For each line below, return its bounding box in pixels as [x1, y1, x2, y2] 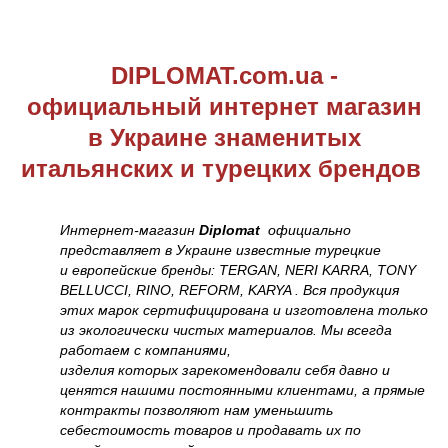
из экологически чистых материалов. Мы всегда [60, 321, 392, 338]
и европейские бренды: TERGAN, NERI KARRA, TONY [60, 261, 416, 278]
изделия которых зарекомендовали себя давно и [60, 361, 390, 378]
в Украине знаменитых [87, 123, 361, 151]
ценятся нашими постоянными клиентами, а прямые [60, 381, 425, 398]
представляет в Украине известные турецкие [60, 241, 381, 258]
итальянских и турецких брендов [20, 154, 421, 182]
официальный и [26, 92, 224, 120]
